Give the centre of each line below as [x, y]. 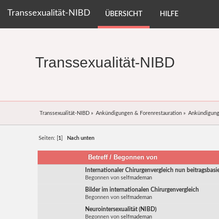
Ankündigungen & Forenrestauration [139, 113]
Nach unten [81, 138]
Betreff [98, 157]
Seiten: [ [49, 138]
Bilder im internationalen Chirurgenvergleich [142, 190]
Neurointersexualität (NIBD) [121, 209]
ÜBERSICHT [124, 14]
